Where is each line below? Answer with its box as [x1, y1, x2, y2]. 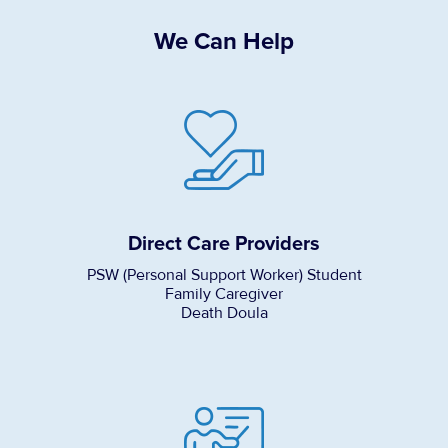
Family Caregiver [165, 283, 283, 304]
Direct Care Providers [128, 231, 320, 256]
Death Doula [180, 302, 268, 323]
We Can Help [154, 26, 294, 56]
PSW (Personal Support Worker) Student [86, 264, 362, 285]
